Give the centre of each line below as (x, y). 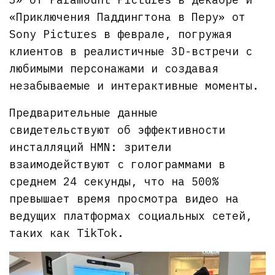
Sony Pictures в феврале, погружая (121, 34)
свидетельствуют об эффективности (118, 130)
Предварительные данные (84, 112)
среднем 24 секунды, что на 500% (114, 181)
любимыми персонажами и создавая (114, 68)
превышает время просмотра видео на (124, 198)
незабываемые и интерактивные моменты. (134, 85)
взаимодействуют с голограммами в (118, 164)
